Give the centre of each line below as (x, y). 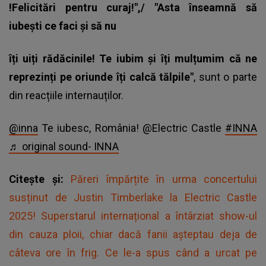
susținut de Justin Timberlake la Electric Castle (133, 197)
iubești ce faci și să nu (63, 26)
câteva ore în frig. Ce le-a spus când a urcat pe (133, 252)
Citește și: (40, 179)
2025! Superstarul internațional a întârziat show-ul (133, 216)
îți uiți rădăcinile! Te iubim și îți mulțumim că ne (133, 58)
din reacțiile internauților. (66, 95)
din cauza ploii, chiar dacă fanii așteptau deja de (133, 234)
